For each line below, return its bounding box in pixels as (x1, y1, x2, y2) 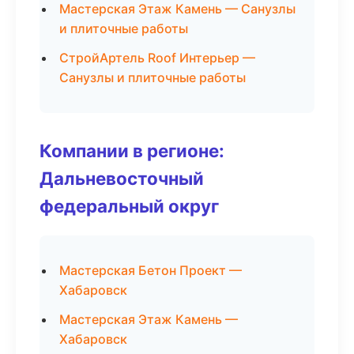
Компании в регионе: (40, 140, 224, 161)
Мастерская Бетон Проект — (59, 262, 242, 278)
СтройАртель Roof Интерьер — (59, 50, 255, 66)
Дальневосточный (40, 168, 204, 189)
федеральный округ (40, 195, 219, 217)
